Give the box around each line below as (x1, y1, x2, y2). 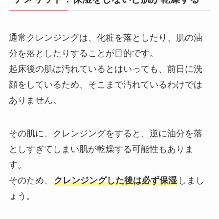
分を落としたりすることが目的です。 (8, 48, 158, 59)
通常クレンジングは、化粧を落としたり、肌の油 (8, 33, 202, 43)
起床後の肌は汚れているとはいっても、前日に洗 (8, 64, 202, 74)
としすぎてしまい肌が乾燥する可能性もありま (8, 144, 194, 154)
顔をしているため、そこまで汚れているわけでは (8, 80, 202, 90)
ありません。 (8, 95, 62, 106)
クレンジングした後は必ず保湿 (53, 175, 177, 185)
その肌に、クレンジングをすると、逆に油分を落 (8, 128, 202, 138)
